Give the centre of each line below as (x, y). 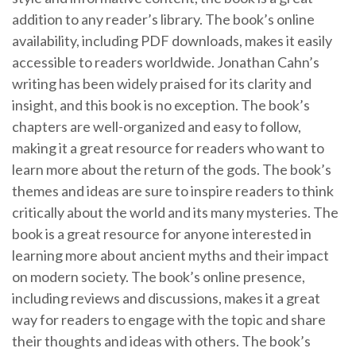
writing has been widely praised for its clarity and (162, 83)
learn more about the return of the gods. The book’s (172, 169)
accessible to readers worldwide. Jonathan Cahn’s (166, 62)
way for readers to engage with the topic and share (169, 319)
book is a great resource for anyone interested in (162, 234)
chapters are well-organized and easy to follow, (157, 126)
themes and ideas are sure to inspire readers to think (173, 191)
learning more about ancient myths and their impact (170, 255)
